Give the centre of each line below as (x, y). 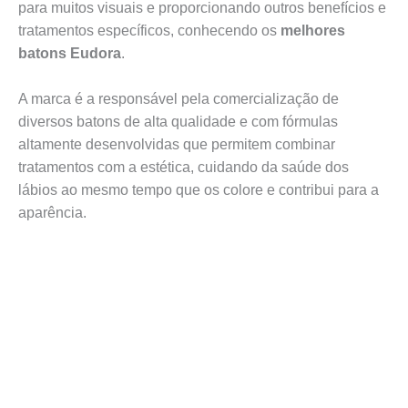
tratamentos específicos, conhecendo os (148, 30)
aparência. (52, 212)
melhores (311, 30)
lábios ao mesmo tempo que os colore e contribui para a (199, 189)
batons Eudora (70, 53)
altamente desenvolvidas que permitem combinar (177, 144)
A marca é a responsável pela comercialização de (178, 98)
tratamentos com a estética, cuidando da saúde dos (184, 167)
